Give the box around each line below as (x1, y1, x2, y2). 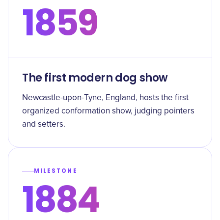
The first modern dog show (22, 70, 168, 85)
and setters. (22, 120, 65, 129)
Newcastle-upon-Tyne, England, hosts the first (22, 94, 189, 102)
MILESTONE (34, 167, 78, 175)
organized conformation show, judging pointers (22, 107, 194, 115)
